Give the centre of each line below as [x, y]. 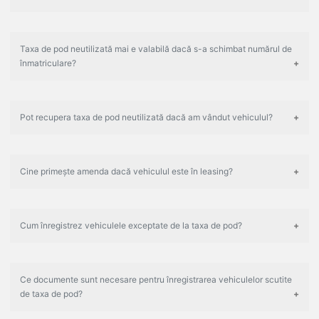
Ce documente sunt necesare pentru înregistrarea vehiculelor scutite [156, 280]
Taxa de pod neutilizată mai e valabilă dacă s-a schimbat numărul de [156, 49]
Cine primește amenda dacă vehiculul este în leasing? [126, 172]
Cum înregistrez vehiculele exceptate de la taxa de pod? [131, 226]
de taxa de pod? [51, 294]
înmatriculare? [48, 63]
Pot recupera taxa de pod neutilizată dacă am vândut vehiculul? [146, 117]
